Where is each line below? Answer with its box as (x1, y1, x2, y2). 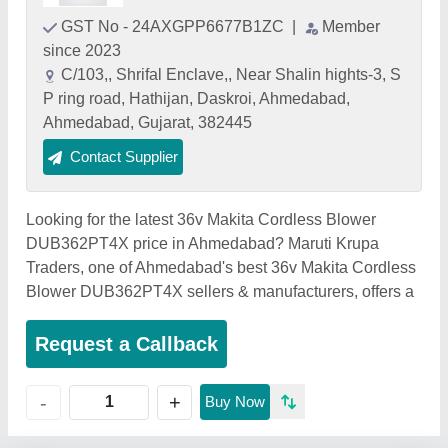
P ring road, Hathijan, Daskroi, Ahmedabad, (43, 90, 350, 107)
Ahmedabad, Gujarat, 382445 (43, 114, 252, 131)
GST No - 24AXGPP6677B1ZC (61, 18, 288, 35)
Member (322, 18, 380, 35)
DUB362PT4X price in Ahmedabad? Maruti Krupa (26, 235, 379, 252)
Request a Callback (35, 333, 218, 355)
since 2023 (43, 42, 121, 59)
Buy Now (205, 393, 265, 410)
